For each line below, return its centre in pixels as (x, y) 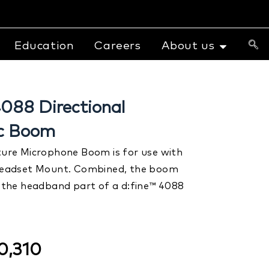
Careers (118, 46)
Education (44, 46)
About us (188, 46)
